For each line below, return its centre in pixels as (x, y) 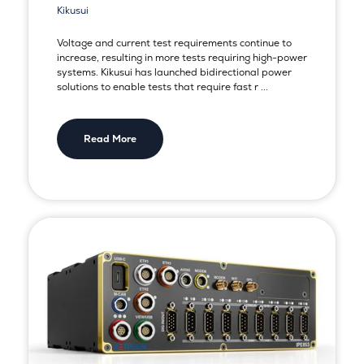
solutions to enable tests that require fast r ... (162, 87)
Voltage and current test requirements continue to (174, 43)
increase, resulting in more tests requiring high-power (182, 57)
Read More (110, 139)
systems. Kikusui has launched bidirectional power (174, 72)
